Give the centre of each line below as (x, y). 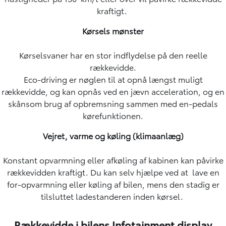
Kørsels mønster (113, 30)
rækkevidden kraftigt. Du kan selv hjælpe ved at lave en (113, 172)
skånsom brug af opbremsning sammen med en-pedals (113, 103)
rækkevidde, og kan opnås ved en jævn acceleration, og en (113, 91)
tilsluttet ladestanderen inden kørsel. (113, 196)
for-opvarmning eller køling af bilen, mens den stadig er (113, 184)
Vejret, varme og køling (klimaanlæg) (113, 135)
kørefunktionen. (113, 115)
